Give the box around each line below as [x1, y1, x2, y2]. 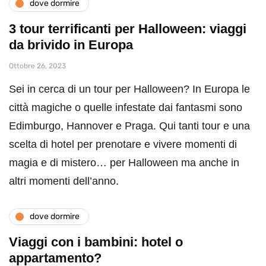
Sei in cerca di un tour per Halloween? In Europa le [9, 83, 250, 95]
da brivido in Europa [9, 37, 133, 52]
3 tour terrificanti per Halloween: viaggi [9, 21, 246, 36]
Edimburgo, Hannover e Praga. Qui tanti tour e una [9, 119, 250, 132]
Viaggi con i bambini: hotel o [9, 234, 183, 249]
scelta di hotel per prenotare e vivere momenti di [9, 138, 237, 150]
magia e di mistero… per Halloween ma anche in [9, 156, 239, 169]
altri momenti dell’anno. [9, 175, 119, 187]
